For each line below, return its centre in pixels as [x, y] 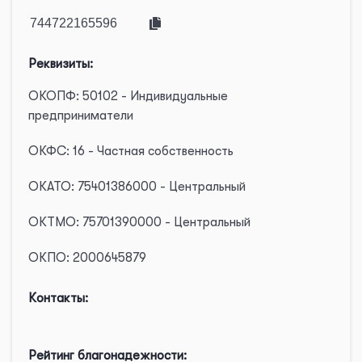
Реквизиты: [61, 64]
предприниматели [81, 116]
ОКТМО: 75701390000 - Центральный [139, 222]
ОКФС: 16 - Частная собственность [131, 151]
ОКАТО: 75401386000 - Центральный [137, 187]
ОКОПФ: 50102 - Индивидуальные [128, 96]
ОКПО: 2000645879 [87, 258]
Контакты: [58, 298]
